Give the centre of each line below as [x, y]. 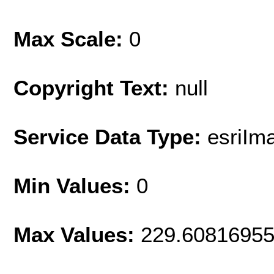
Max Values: [77, 235]
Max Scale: [71, 39]
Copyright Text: [94, 88]
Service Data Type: [110, 137]
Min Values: [75, 186]
